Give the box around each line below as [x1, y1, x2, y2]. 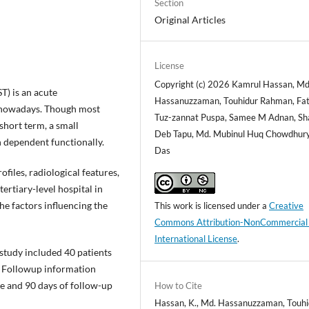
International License [154, 232, 238, 244]
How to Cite [154, 279, 203, 291]
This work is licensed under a [154, 199, 270, 211]
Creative [269, 199, 304, 211]
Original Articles [154, 13, 226, 26]
